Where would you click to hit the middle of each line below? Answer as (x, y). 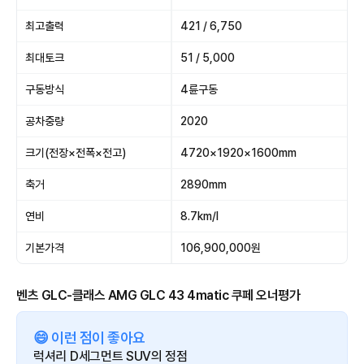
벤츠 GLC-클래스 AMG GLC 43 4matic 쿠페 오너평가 (158, 296)
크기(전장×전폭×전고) (76, 153)
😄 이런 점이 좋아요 (89, 337)
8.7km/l (199, 217)
